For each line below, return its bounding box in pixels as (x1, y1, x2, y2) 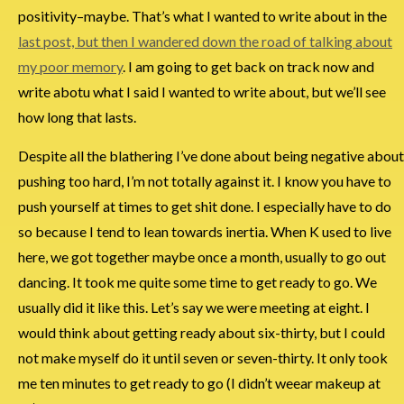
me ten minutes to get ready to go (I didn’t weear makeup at (18, 374, 381, 392)
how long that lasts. (18, 108, 136, 126)
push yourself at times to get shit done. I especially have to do (18, 197, 391, 216)
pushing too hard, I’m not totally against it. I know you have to (18, 172, 391, 190)
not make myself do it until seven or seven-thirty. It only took (18, 349, 388, 367)
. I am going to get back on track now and (123, 58, 374, 76)
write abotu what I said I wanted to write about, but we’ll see (18, 83, 386, 101)
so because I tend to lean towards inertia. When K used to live (18, 223, 391, 241)
